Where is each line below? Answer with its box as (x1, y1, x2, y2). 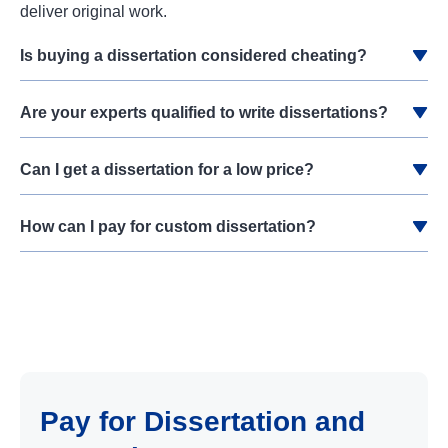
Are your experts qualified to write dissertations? (20, 104, 388, 122)
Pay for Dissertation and (40, 406, 365, 438)
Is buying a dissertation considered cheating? (20, 47, 367, 65)
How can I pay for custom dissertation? (20, 218, 316, 236)
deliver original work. (20, 3, 167, 21)
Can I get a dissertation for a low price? (20, 161, 314, 179)
